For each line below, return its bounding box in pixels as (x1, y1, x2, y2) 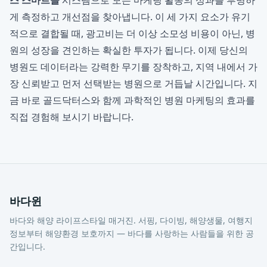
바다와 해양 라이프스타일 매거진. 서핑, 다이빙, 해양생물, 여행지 (10, 215, 253, 226)
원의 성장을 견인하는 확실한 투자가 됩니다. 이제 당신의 (10, 44, 248, 57)
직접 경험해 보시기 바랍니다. (10, 110, 133, 123)
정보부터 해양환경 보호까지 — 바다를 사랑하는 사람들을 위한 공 (10, 228, 254, 239)
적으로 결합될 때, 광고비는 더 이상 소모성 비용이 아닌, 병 (10, 27, 255, 40)
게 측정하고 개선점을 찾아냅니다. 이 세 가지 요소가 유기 (10, 10, 250, 23)
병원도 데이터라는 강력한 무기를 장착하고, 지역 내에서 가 (10, 60, 257, 73)
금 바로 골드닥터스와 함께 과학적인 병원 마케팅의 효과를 (10, 94, 255, 107)
